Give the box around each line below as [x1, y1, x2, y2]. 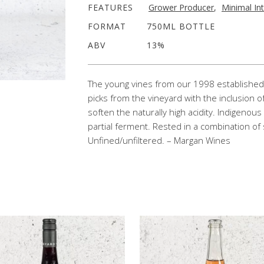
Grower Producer [148, 2, 214, 13]
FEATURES [88, 2, 133, 13]
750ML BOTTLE [147, 21, 215, 32]
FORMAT [88, 21, 126, 32]
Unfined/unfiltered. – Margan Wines [88, 134, 230, 146]
